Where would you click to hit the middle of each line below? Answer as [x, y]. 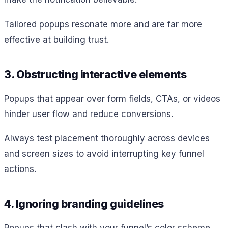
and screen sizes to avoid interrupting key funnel [104, 154]
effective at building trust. [56, 39]
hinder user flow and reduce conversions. [89, 114]
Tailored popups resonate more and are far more [103, 24]
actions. [20, 169]
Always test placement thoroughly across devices [107, 139]
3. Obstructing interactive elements [95, 74]
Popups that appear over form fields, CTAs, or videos [112, 98]
